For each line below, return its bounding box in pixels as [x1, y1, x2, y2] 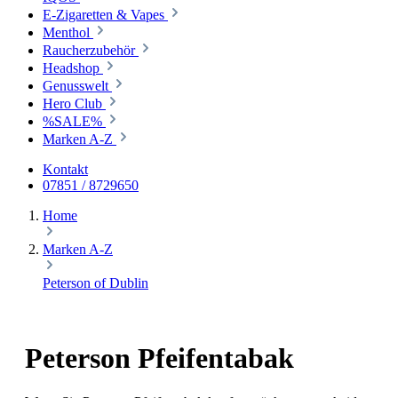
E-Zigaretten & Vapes [43, 7, 168, 22]
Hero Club [43, 96, 106, 111]
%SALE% [43, 114, 106, 129]
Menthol [43, 25, 93, 40]
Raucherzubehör [43, 43, 139, 58]
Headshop [43, 60, 103, 76]
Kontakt [43, 162, 88, 177]
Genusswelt [43, 78, 112, 93]
